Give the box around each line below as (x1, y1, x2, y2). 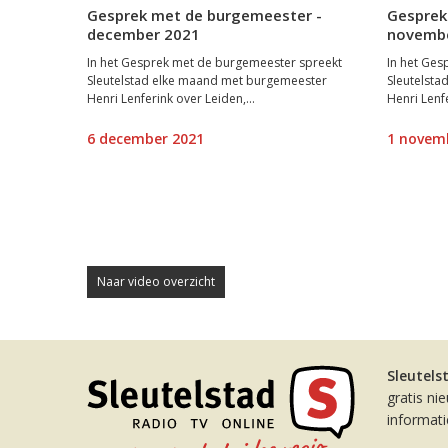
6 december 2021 (87, 128, 204, 148)
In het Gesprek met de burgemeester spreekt (87, 53, 342, 71)
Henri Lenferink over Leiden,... (87, 89, 255, 107)
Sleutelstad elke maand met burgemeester (87, 71, 327, 89)
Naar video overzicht (97, 273, 215, 290)
